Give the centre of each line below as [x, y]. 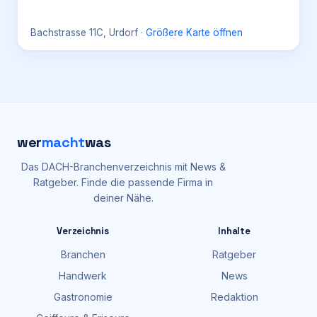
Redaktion [234, 297]
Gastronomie [83, 297]
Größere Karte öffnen [194, 33]
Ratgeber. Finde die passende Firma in [123, 182]
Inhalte [234, 231]
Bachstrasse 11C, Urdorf [84, 33]
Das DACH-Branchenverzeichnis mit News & [123, 167]
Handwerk [83, 276]
